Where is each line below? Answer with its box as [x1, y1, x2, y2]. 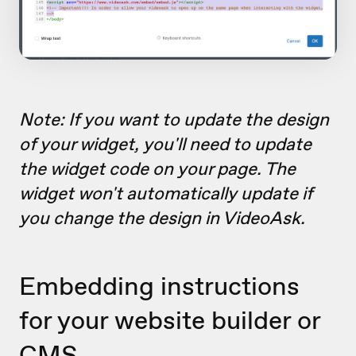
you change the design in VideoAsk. [19, 206, 305, 230]
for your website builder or [19, 303, 320, 338]
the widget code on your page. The [19, 157, 296, 181]
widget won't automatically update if [19, 181, 312, 206]
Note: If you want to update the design [19, 107, 329, 132]
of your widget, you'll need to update [19, 132, 311, 157]
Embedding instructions [19, 269, 300, 304]
